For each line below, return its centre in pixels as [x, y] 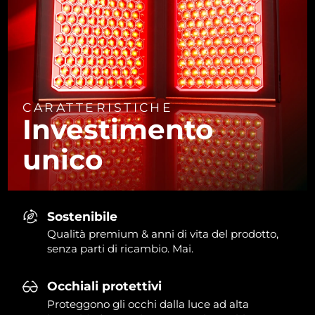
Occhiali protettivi [105, 286]
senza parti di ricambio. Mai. [121, 248]
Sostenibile [83, 216]
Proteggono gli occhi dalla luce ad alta [148, 304]
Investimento [118, 129]
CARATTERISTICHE [98, 107]
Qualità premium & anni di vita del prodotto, [163, 233]
